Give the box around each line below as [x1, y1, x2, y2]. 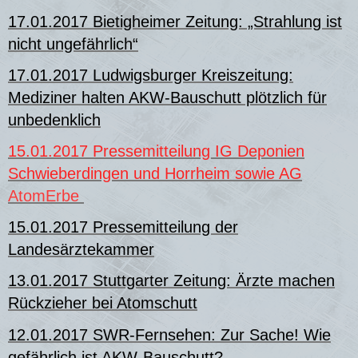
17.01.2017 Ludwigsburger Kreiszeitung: [8, 66, 293, 84]
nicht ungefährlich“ [8, 34, 138, 53]
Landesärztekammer [8, 241, 154, 259]
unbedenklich [8, 110, 101, 129]
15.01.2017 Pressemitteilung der [8, 218, 238, 237]
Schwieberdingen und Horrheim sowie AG [8, 165, 302, 183]
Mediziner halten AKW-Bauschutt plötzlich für [8, 88, 327, 106]
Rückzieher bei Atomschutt [8, 294, 197, 312]
